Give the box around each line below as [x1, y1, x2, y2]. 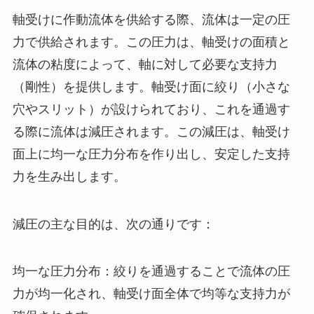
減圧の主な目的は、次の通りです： [12, 217, 214, 231]
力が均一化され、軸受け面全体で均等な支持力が [12, 287, 290, 301]
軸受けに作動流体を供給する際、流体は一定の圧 [12, 12, 290, 27]
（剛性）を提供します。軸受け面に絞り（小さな [12, 79, 290, 94]
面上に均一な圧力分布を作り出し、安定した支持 [12, 146, 290, 161]
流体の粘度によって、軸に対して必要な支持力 [12, 57, 278, 71]
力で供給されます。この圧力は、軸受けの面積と [12, 34, 290, 49]
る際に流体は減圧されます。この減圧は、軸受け [12, 124, 290, 139]
